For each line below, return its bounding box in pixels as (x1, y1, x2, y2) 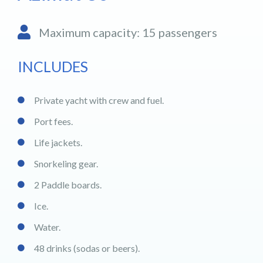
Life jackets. (34, 137, 82, 148)
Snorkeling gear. (34, 158, 98, 169)
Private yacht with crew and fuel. (34, 95, 164, 106)
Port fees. (34, 116, 73, 127)
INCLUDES (18, 58, 88, 75)
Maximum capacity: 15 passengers (39, 25, 218, 39)
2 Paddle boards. (34, 179, 102, 190)
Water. (34, 221, 60, 232)
